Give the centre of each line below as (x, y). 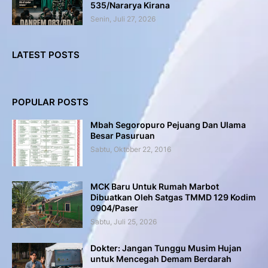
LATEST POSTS (46, 55)
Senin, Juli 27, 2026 (123, 19)
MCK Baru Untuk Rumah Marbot (155, 186)
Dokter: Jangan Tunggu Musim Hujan (166, 248)
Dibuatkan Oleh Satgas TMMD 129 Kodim (173, 197)
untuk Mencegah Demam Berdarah (161, 259)
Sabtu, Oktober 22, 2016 (131, 149)
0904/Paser (114, 208)
